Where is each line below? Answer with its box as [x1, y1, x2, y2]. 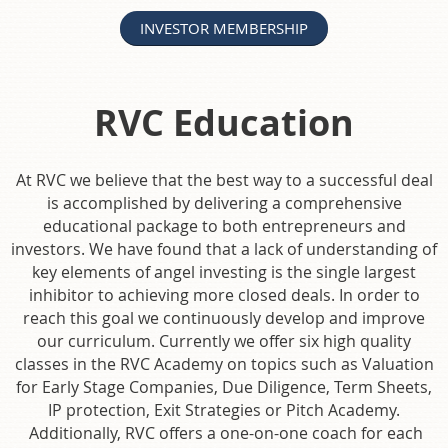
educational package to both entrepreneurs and [42, 214, 406, 237]
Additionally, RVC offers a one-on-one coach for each [25, 421, 423, 444]
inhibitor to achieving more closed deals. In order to [28, 283, 420, 306]
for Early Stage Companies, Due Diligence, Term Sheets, [16, 375, 432, 398]
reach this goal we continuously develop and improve [23, 306, 425, 329]
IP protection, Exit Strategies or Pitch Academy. [48, 398, 400, 421]
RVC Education [94, 97, 354, 147]
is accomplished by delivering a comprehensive [46, 191, 402, 214]
